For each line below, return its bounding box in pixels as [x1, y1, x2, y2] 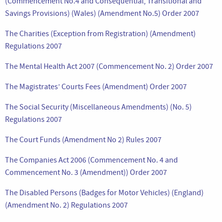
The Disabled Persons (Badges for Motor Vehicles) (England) [5, 187, 204, 198]
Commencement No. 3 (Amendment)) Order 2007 [5, 167, 167, 177]
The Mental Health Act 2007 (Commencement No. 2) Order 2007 [5, 61, 213, 71]
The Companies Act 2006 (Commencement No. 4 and [5, 155, 178, 165]
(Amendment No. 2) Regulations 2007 [5, 200, 128, 210]
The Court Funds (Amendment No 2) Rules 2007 [5, 134, 162, 145]
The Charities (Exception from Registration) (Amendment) [5, 28, 196, 39]
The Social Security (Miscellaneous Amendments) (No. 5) [5, 102, 192, 112]
